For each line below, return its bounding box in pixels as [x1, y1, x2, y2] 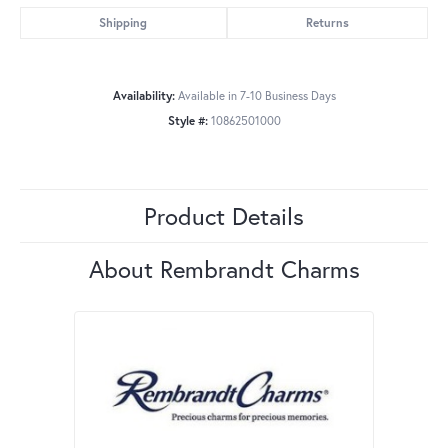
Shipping [99, 15, 148, 31]
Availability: [112, 88, 175, 104]
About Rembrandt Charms [88, 253, 360, 286]
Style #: [167, 113, 208, 129]
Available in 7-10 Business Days [177, 88, 336, 104]
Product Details [144, 200, 304, 233]
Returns [305, 15, 349, 31]
